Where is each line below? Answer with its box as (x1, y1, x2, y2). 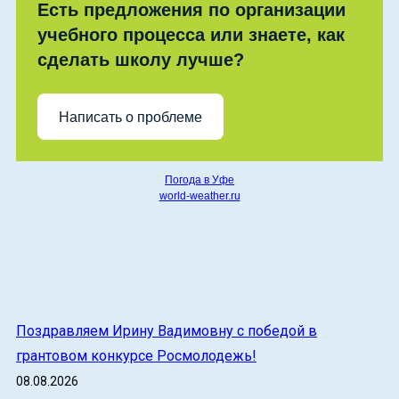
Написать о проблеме (59, 109, 202, 125)
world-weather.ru (159, 190, 240, 203)
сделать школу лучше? (37, 50, 244, 70)
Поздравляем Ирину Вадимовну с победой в (16, 322, 317, 340)
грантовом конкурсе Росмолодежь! (16, 347, 256, 365)
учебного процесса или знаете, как (37, 25, 345, 45)
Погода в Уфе (165, 174, 234, 187)
